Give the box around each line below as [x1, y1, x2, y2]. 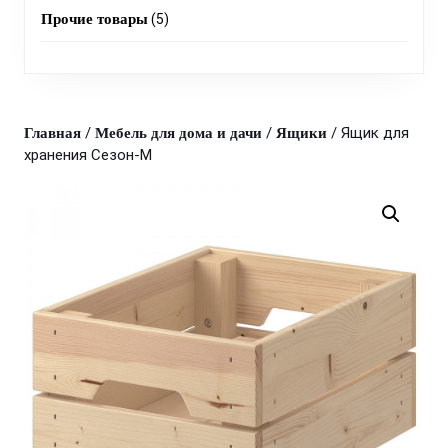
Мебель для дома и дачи [95, 125, 262, 141]
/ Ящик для [327, 124, 409, 142]
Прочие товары [41, 11, 148, 27]
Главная [24, 125, 81, 141]
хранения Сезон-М [24, 146, 152, 164]
